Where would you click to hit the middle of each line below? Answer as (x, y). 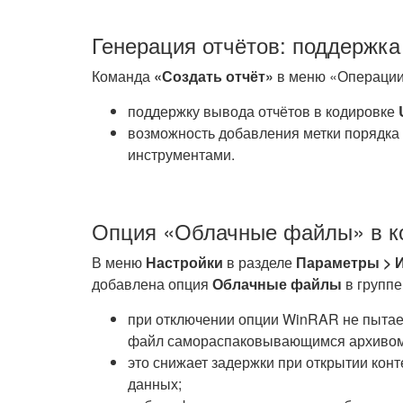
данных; (155, 384)
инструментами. (181, 154)
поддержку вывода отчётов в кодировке (263, 111)
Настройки (184, 262)
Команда (123, 76)
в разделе (260, 262)
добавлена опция (152, 284)
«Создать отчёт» (214, 76)
